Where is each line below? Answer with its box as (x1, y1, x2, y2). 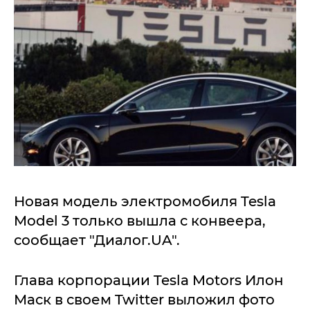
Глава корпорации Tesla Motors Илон (14, 272, 284, 289)
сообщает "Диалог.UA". (14, 232, 180, 248)
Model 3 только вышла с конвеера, (14, 212, 266, 229)
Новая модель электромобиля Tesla (14, 193, 276, 210)
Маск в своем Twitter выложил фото (14, 291, 275, 308)
